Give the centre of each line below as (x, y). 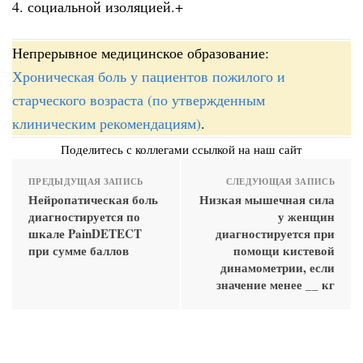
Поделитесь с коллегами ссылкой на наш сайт (181, 149)
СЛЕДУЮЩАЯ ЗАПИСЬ (280, 181)
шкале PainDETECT (85, 233)
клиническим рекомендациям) (107, 123)
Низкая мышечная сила (267, 199)
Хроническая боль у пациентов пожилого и (149, 76)
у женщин (306, 216)
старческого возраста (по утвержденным (139, 99)
